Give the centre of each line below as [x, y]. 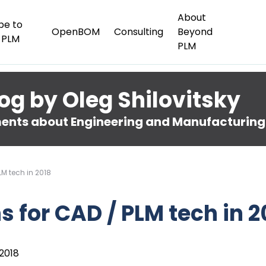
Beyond [195, 32]
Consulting [138, 32]
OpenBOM [75, 32]
